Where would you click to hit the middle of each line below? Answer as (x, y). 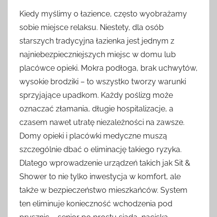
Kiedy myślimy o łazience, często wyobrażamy (103, 14)
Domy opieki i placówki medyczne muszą (93, 136)
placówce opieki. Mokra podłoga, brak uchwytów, (108, 68)
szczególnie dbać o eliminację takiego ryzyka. (101, 150)
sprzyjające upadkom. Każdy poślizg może (96, 95)
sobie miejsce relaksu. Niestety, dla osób (92, 28)
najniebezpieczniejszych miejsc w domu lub (98, 55)
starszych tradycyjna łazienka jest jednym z (97, 41)
